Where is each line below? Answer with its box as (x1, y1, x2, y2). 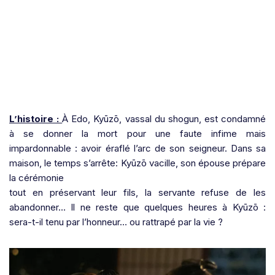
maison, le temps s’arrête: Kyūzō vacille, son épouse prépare (9, 157, 266, 169)
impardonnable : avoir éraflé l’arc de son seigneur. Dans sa (9, 142, 266, 155)
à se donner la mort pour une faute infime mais (9, 128, 266, 140)
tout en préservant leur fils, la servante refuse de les (9, 187, 266, 199)
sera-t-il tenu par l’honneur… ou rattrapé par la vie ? (9, 216, 223, 228)
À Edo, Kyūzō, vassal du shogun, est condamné (62, 113, 266, 125)
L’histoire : (9, 113, 63, 125)
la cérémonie (9, 172, 64, 184)
